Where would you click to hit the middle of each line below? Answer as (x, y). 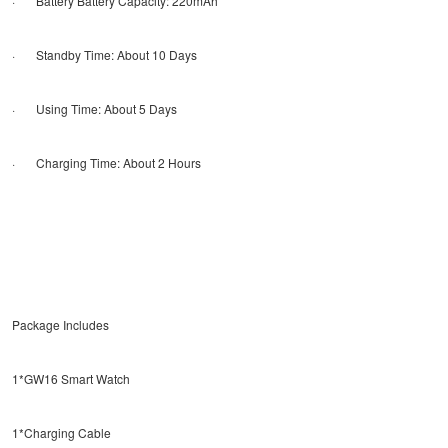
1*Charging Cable (61, 432)
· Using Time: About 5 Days (94, 108)
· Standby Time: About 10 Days (104, 54)
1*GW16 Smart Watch (71, 378)
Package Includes (60, 324)
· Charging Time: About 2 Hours (106, 162)
